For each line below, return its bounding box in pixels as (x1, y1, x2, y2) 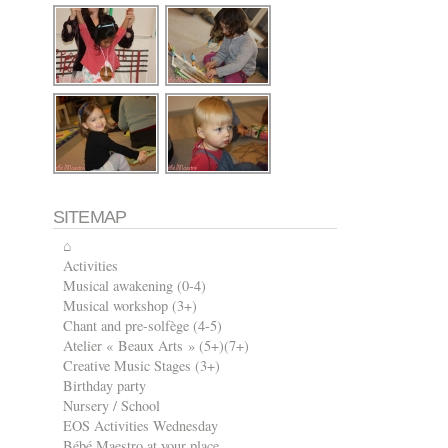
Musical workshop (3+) (62, 296, 197, 316)
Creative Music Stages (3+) (62, 356, 220, 376)
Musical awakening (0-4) (62, 276, 206, 296)
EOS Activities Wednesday (62, 416, 218, 436)
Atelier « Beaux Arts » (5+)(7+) (62, 336, 249, 356)
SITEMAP (52, 207, 127, 228)
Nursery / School (62, 396, 160, 416)
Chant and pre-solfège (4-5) (62, 316, 222, 336)
